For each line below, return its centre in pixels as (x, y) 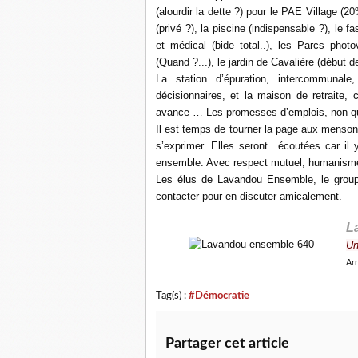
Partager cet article (227, 344)
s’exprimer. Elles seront (215, 146)
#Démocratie (219, 296)
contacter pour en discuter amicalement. (249, 196)
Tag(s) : (172, 296)
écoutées (296, 146)
